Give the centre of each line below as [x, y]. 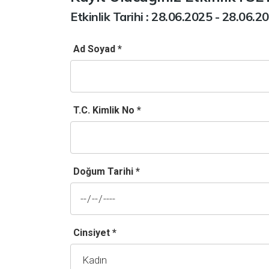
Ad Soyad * [98, 49]
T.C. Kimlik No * [107, 110]
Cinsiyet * [95, 233]
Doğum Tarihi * [107, 171]
